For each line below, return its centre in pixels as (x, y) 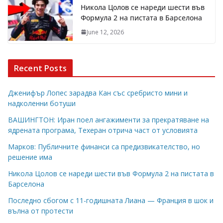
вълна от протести (41, 211)
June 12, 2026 (105, 32)
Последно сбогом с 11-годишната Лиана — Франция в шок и (111, 200)
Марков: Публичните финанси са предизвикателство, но (104, 146)
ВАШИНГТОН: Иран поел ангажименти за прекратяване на (109, 119)
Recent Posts (40, 68)
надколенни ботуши (42, 103)
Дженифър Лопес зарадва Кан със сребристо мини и (98, 93)
